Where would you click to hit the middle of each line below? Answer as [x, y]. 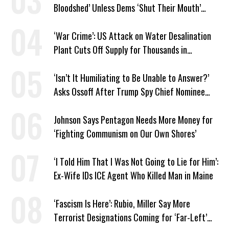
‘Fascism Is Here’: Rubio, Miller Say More [122, 203]
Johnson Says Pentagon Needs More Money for [133, 120]
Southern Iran [77, 63]
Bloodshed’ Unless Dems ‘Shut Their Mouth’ [127, 8]
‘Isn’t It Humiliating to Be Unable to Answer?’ [131, 78]
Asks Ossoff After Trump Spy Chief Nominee [129, 91]
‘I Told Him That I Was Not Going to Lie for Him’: [136, 162]
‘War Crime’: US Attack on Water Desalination [132, 36]
